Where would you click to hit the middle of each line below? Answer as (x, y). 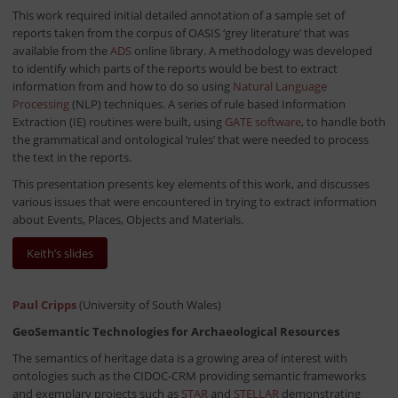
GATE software (263, 122)
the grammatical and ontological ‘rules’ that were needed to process (190, 140)
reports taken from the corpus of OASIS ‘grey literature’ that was (180, 33)
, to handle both (343, 122)
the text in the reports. (72, 158)
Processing (40, 104)
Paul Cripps (44, 305)
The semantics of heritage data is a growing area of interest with (179, 358)
